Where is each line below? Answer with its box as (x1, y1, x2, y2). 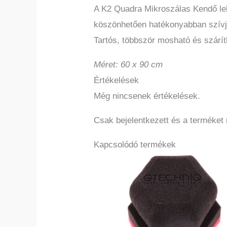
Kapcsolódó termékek (94, 140, 176, 150)
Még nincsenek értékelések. (94, 91, 201, 101)
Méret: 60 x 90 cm (94, 60, 163, 70)
